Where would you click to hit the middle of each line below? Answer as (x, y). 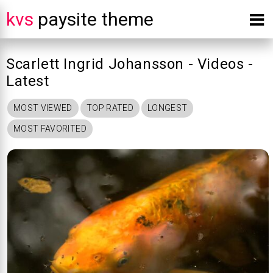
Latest (28, 81)
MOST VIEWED (43, 108)
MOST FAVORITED (50, 129)
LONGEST (168, 108)
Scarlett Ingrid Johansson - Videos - (130, 64)
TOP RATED (110, 108)
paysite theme (94, 19)
